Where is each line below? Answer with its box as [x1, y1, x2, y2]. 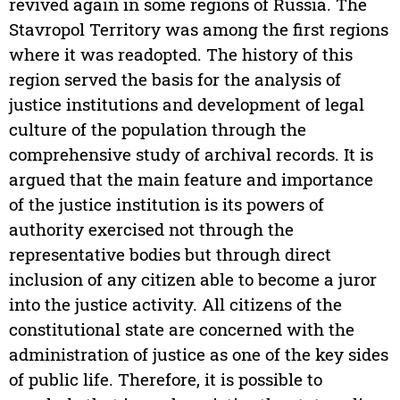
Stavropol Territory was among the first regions [8, 18, 388, 41]
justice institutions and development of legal [8, 93, 364, 116]
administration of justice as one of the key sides [8, 343, 388, 366]
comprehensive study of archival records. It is [8, 143, 373, 166]
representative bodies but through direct [8, 243, 331, 266]
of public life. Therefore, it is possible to [8, 368, 322, 391]
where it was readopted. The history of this [8, 43, 353, 66]
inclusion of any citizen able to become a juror [8, 268, 377, 291]
